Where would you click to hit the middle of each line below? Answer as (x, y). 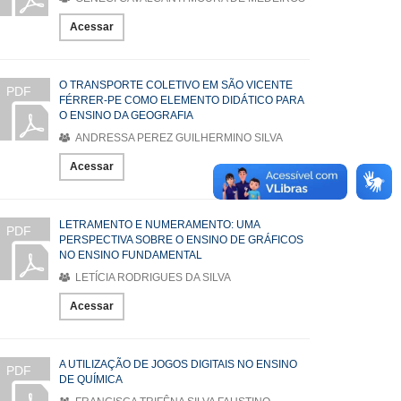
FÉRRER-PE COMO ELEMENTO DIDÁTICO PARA (181, 100)
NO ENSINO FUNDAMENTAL (131, 255)
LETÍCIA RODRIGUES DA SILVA (152, 277)
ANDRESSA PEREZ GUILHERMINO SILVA (178, 138)
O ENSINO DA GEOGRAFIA (126, 115)
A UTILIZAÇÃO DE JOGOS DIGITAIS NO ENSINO (178, 364)
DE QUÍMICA (91, 380)
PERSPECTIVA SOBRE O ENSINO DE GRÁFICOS (181, 240)
